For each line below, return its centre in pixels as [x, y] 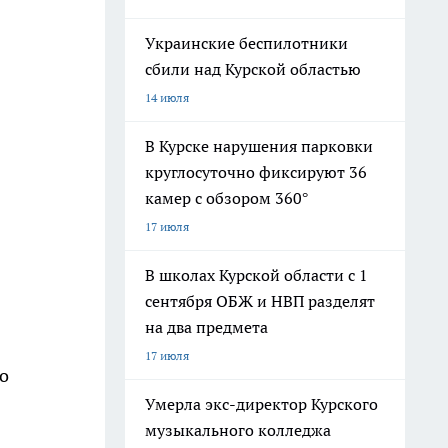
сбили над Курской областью [253, 69]
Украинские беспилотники [246, 43]
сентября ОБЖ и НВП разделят [260, 301]
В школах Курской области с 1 [256, 275]
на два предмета [206, 327]
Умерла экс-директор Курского [261, 404]
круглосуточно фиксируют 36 [256, 172]
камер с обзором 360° [226, 198]
